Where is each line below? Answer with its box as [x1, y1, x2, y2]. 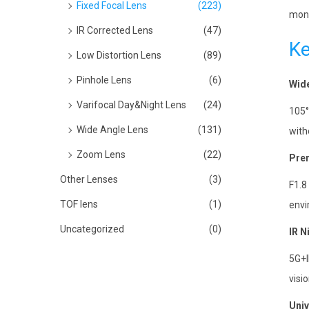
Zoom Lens [77, 149, 126, 160]
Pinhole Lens [77, 74, 132, 86]
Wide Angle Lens [77, 124, 148, 135]
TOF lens [60, 199, 98, 210]
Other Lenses [60, 174, 118, 185]
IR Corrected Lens [77, 25, 153, 36]
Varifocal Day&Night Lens [77, 99, 186, 110]
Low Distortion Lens [77, 50, 161, 61]
